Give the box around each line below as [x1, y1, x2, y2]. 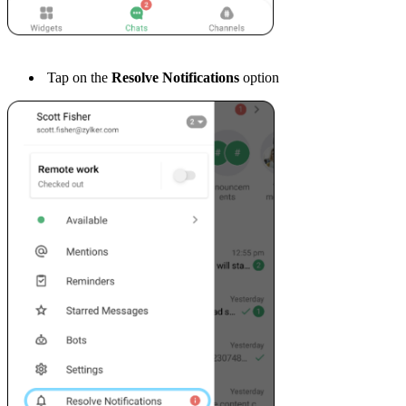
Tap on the [47, 69, 111, 85]
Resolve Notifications [111, 69, 243, 85]
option [243, 69, 279, 85]
